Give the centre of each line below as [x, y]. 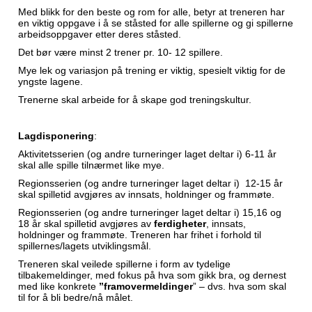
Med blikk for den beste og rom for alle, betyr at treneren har [151, 12]
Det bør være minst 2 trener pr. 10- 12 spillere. [120, 52]
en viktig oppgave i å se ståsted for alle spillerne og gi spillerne [156, 23]
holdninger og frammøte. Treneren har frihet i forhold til [140, 235]
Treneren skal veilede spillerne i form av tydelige [124, 264]
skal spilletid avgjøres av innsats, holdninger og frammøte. [146, 194]
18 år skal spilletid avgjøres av [86, 224]
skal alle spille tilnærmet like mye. [91, 165]
